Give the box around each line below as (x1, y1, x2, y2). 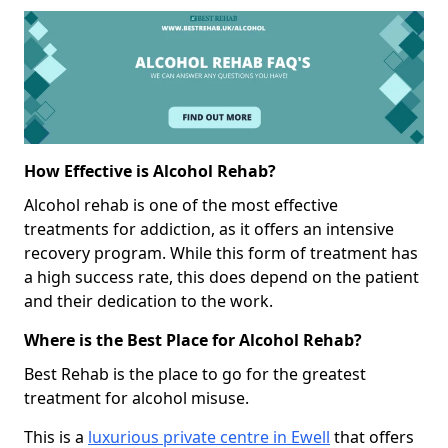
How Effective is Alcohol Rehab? (24, 159, 276, 182)
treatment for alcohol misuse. (24, 386, 249, 409)
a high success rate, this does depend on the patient (24, 265, 419, 288)
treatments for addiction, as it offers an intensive (24, 217, 394, 240)
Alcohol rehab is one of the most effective (24, 193, 338, 216)
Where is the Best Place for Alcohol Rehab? (24, 328, 362, 351)
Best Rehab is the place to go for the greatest (24, 362, 366, 385)
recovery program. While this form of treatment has (24, 241, 418, 264)
